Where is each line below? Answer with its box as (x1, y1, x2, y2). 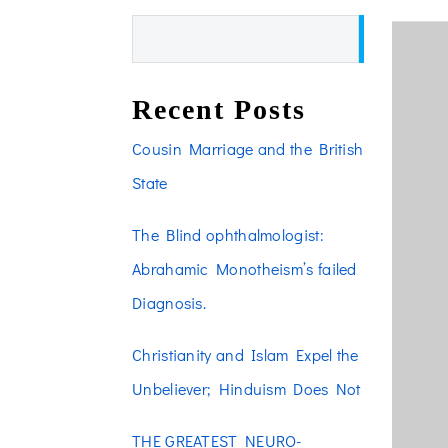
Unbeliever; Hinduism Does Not (132, 378, 361, 399)
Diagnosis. (132, 292, 206, 313)
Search (131, 20, 182, 40)
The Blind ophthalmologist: (132, 224, 329, 245)
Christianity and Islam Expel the (132, 344, 359, 365)
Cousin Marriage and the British (132, 138, 364, 159)
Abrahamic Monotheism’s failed (132, 258, 357, 279)
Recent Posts (132, 94, 306, 125)
